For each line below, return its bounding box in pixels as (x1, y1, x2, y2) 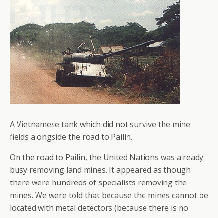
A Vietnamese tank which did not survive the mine (10, 119, 190, 130)
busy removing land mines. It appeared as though (10, 164, 191, 176)
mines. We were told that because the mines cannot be (10, 190, 208, 201)
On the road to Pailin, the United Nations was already (10, 152, 203, 163)
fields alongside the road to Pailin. (10, 131, 132, 143)
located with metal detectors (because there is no (10, 202, 188, 214)
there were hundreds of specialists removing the (10, 177, 187, 188)
